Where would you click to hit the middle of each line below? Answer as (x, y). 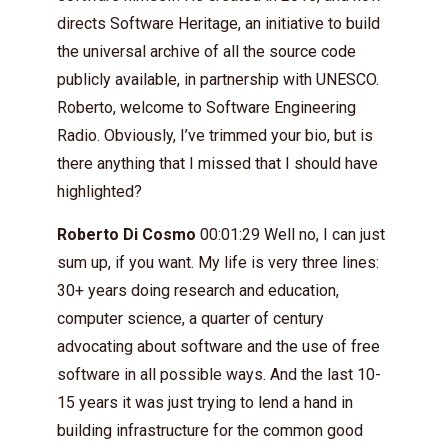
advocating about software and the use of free (218, 346)
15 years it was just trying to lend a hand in (205, 402)
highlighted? (99, 191)
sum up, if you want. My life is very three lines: (218, 262)
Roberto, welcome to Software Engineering (206, 107)
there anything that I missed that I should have (217, 163)
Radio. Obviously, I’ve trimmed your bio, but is (215, 135)
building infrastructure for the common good (210, 430)
